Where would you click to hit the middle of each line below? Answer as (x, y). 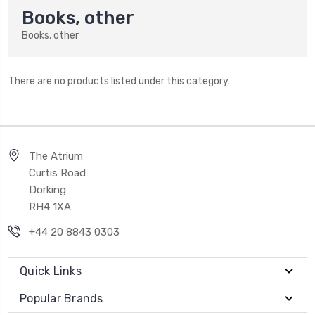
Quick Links (51, 271)
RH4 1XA (50, 206)
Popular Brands (62, 298)
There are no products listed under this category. (119, 81)
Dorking (47, 189)
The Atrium (56, 156)
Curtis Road (57, 173)
